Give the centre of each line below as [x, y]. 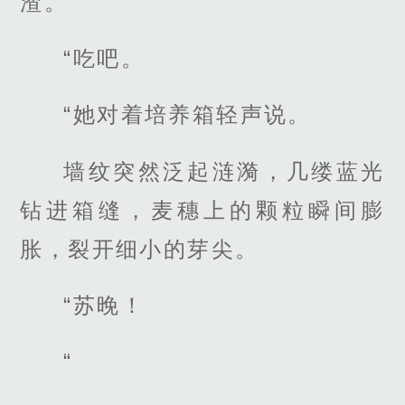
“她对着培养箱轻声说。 [188, 115]
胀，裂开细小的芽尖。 [140, 249]
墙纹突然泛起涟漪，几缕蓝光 [224, 171]
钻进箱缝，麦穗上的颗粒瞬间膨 [202, 210]
